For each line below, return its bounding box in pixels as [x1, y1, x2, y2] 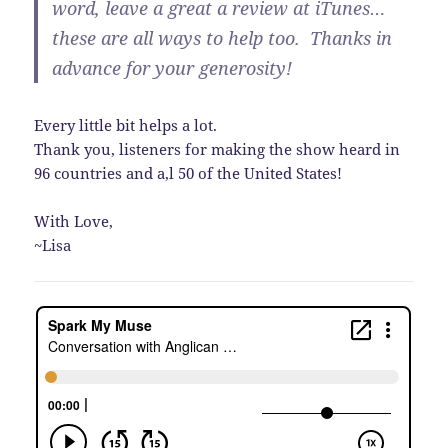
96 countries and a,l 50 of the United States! [34, 163, 343, 184]
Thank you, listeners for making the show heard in [34, 139, 401, 160]
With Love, [34, 211, 114, 232]
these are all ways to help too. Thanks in [52, 26, 393, 51]
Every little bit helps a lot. [34, 115, 218, 136]
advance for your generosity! [52, 56, 293, 81]
